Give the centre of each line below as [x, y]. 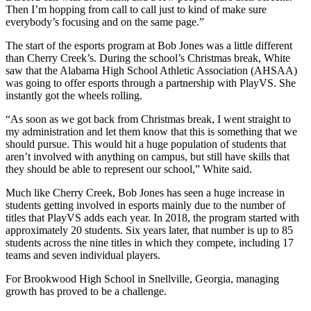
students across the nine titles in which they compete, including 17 [150, 242]
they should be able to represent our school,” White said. [129, 169]
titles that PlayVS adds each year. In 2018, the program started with [152, 217]
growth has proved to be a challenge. [86, 291]
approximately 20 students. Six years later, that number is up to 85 [149, 230]
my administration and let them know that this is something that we [151, 131]
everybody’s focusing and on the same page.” [105, 22]
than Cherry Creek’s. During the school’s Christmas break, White [148, 58]
